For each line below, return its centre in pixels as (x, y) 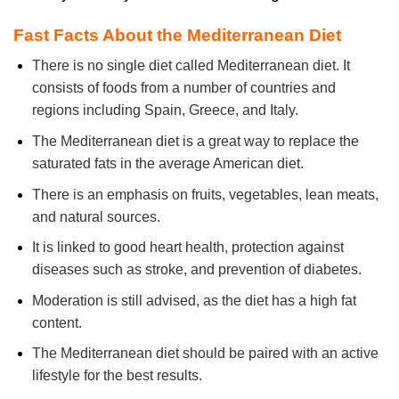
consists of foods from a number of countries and (183, 88)
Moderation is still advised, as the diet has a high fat (194, 300)
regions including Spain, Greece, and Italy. (165, 110)
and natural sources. (96, 216)
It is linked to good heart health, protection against (187, 248)
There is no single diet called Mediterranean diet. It (191, 66)
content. (57, 322)
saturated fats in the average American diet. (167, 164)
